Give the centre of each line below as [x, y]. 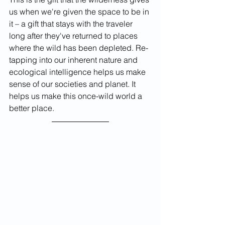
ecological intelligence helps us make [78, 72]
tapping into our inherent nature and [74, 60]
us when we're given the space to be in [80, 12]
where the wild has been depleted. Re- [79, 48]
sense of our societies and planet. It [73, 84]
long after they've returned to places [74, 36]
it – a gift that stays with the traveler [72, 24]
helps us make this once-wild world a [77, 96]
